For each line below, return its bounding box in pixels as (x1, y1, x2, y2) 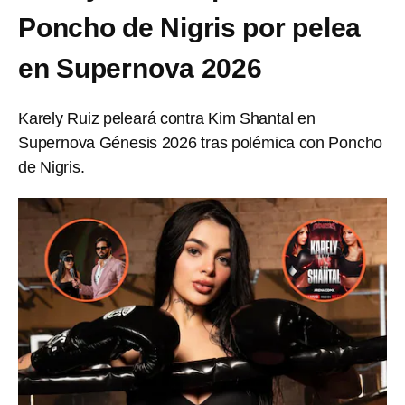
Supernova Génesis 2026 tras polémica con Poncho (18, 134, 383, 152)
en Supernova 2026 (18, 53, 262, 83)
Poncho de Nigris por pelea (18, 13, 362, 42)
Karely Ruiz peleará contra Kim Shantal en (18, 109, 316, 127)
